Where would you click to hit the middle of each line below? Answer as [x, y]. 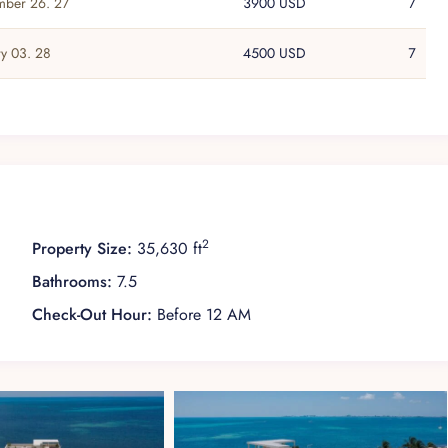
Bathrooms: [71, 282]
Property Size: [81, 249]
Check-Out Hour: [91, 315]
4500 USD [275, 53]
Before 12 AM [201, 315]
